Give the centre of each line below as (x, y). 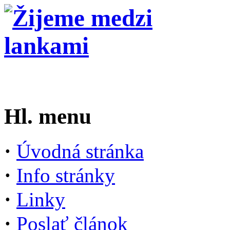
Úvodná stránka (80, 151)
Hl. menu (48, 117)
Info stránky (66, 176)
